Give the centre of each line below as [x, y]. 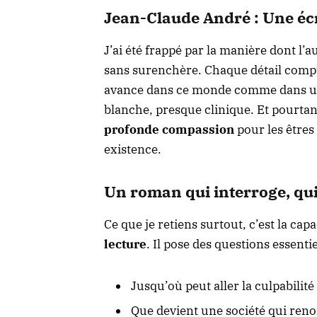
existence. [133, 150]
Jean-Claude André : [183, 18]
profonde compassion [169, 130]
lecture [125, 244]
